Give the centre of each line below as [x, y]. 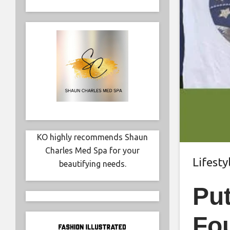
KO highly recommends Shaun [92, 137]
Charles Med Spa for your [92, 151]
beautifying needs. [92, 164]
